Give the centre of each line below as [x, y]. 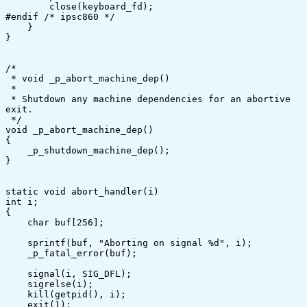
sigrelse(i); [16, 284]
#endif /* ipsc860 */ [60, 17]
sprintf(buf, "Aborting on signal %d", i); [16, 243]
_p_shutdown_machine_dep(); [16, 150]
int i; [22, 202]
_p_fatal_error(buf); [16, 253]
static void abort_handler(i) [82, 192]
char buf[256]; [16, 222]
